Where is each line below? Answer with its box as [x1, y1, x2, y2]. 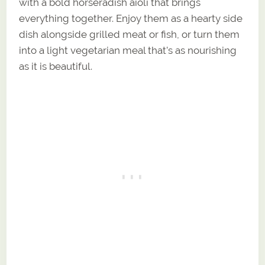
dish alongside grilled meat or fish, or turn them [19, 28, 240, 41]
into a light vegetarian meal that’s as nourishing [19, 44, 237, 57]
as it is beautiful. [19, 60, 93, 73]
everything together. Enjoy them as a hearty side [19, 12, 243, 25]
